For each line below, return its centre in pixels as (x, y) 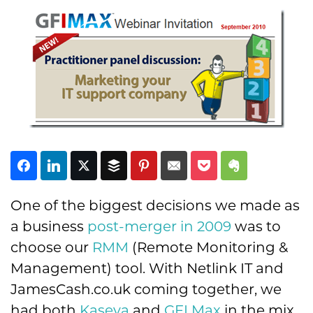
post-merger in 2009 (159, 227)
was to (256, 227)
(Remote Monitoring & (208, 248)
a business (49, 227)
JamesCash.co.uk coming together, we (146, 290)
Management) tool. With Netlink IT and (147, 269)
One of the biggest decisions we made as (155, 206)
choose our (51, 248)
